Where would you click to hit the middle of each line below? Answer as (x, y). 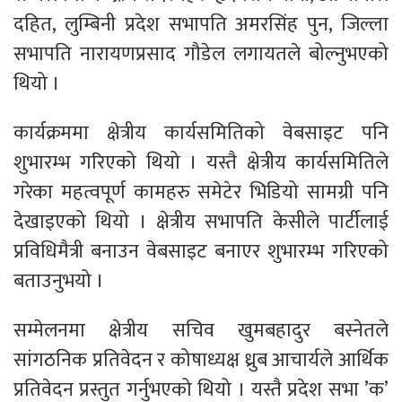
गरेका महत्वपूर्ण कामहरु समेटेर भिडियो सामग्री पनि (201, 192)
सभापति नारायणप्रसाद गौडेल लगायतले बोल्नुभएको (201, 54)
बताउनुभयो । (59, 281)
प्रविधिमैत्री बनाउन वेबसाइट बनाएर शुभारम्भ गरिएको (201, 251)
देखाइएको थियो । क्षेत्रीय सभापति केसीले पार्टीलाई (201, 222)
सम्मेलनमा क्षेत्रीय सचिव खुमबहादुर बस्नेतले (201, 330)
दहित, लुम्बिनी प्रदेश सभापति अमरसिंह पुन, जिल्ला (201, 24)
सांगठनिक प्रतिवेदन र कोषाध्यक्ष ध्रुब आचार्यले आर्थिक (201, 360)
